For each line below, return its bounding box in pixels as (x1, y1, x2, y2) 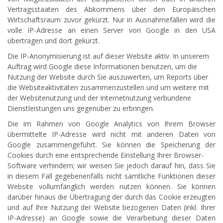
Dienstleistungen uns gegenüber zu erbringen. (7, 104, 154, 113)
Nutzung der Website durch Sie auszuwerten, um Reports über (7, 72, 208, 82)
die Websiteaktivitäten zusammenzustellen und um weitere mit (7, 83, 209, 93)
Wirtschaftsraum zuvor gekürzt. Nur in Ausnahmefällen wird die (7, 15, 216, 25)
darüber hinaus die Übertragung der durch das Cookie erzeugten (7, 192, 216, 202)
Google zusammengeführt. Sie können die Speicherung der (7, 140, 216, 150)
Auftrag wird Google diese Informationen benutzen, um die (7, 62, 197, 72)
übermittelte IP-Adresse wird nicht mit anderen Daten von (7, 129, 216, 139)
